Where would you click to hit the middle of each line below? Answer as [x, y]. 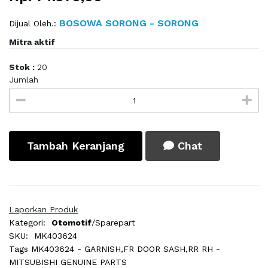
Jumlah [24, 80]
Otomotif [71, 223]
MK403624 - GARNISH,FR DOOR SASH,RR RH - [126, 249]
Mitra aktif [32, 42]
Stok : [23, 67]
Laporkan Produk [43, 210]
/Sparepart [113, 223]
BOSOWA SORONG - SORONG [127, 23]
